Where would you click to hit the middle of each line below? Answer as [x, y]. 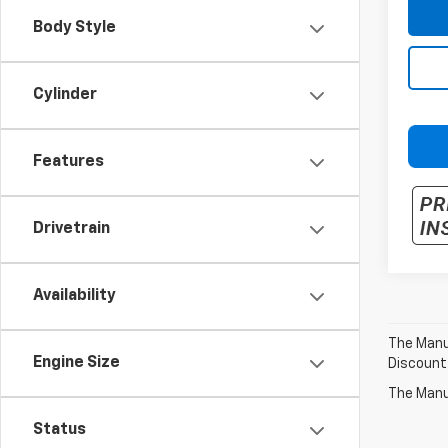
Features [68, 162]
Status [59, 430]
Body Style [74, 28]
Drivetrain [71, 229]
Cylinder [65, 95]
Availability [74, 296]
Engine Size [76, 363]
